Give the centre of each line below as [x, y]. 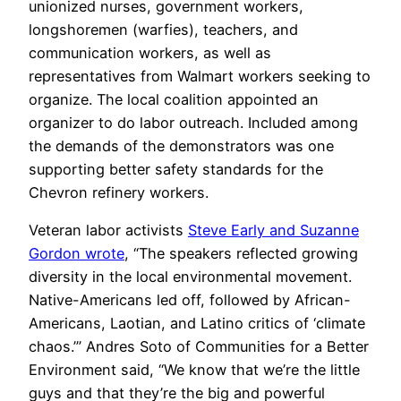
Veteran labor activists [108, 230]
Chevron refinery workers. [119, 192]
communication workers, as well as [150, 52]
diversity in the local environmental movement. [190, 276]
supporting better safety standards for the [176, 169]
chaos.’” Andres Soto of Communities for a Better [199, 346]
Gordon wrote [77, 253]
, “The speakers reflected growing [241, 253]
